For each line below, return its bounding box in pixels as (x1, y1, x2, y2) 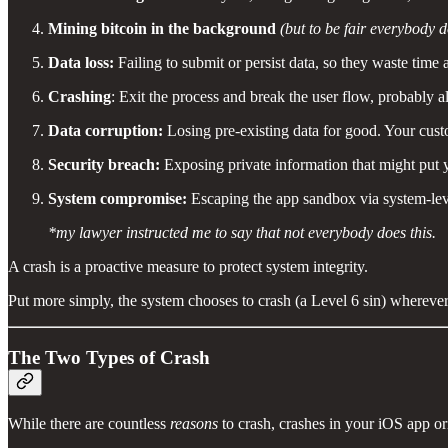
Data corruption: (48, 122, 163, 140)
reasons (170, 414, 218, 432)
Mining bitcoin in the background (48, 20, 276, 38)
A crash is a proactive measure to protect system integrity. (8, 258, 368, 276)
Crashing (48, 88, 111, 106)
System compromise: (48, 190, 191, 208)
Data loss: (48, 54, 114, 72)
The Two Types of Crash (8, 346, 210, 368)
